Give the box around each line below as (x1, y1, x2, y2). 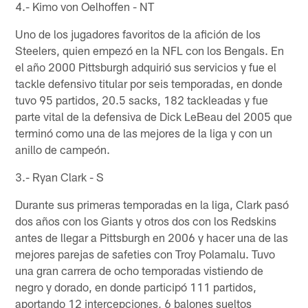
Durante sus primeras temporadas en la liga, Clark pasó (15, 197, 289, 211)
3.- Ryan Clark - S (15, 169, 104, 184)
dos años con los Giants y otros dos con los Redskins (15, 213, 277, 228)
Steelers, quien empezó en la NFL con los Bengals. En (15, 43, 285, 57)
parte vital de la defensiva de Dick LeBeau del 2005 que (15, 109, 293, 123)
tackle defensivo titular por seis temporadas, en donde (15, 76, 283, 90)
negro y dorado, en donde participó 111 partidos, (15, 279, 257, 294)
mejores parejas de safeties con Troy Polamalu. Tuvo (15, 246, 276, 261)
